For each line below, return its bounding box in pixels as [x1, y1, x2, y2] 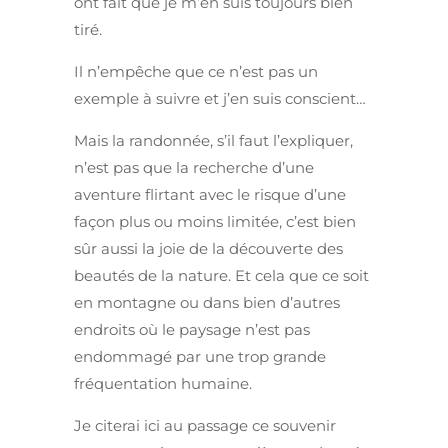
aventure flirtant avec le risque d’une [74, 185, 346, 205]
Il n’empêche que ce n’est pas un [74, 62, 318, 82]
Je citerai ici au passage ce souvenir [74, 416, 336, 436]
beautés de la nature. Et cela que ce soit [74, 266, 369, 286]
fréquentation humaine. [74, 374, 252, 394]
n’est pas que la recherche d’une [74, 158, 314, 178]
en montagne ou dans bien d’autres [74, 293, 340, 313]
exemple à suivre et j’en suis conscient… [74, 89, 366, 109]
